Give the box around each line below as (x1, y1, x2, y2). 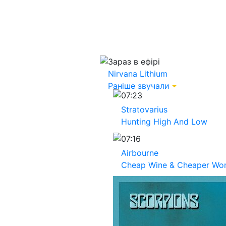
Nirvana (108, 69, 137, 79)
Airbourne (121, 148, 158, 158)
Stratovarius (121, 104, 167, 115)
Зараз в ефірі (108, 56, 160, 67)
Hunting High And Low (121, 117, 207, 127)
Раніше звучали (108, 81, 169, 91)
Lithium (140, 69, 167, 79)
